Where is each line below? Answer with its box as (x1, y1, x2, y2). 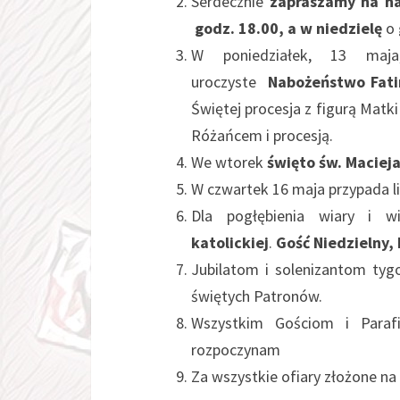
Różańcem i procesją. (191, 125, 333, 146)
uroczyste (191, 71, 268, 92)
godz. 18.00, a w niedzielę (191, 18, 382, 38)
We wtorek (191, 152, 267, 172)
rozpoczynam (191, 339, 280, 360)
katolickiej (191, 232, 269, 253)
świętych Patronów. (191, 286, 322, 306)
